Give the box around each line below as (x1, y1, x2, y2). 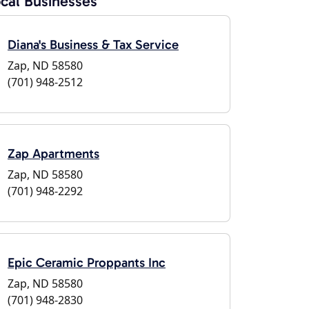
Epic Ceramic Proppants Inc (8, 255, 166, 270)
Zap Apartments (8, 146, 99, 161)
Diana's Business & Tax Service (8, 37, 179, 52)
